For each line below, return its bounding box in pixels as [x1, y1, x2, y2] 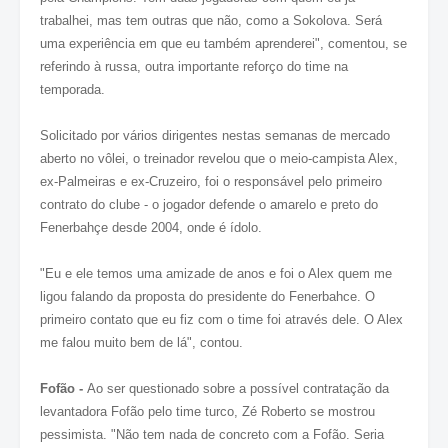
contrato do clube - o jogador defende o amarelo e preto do [40, 196, 378, 212]
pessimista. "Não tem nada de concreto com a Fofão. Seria [40, 426, 384, 442]
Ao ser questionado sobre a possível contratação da [87, 380, 389, 396]
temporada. [40, 81, 105, 97]
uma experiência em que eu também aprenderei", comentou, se [40, 35, 407, 51]
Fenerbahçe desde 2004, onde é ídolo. [40, 219, 262, 235]
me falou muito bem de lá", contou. [40, 334, 243, 350]
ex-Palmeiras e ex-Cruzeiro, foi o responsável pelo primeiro [40, 173, 382, 189]
